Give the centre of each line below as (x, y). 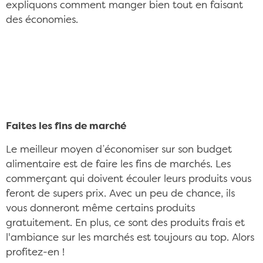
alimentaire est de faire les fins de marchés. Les (118, 165)
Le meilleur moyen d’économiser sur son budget (119, 150)
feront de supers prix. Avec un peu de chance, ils (120, 194)
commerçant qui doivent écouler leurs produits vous (129, 179)
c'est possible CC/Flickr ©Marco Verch (102, 67)
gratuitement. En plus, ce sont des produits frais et (125, 223)
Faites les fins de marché (66, 127)
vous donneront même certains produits (100, 209)
